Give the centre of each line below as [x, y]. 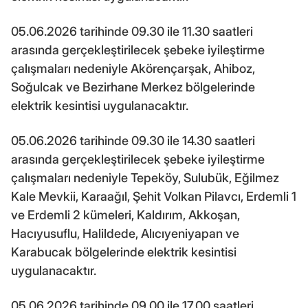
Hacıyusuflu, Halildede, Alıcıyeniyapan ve [125, 233]
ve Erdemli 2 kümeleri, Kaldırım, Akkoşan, [125, 214]
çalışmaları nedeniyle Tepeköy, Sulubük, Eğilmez [145, 177]
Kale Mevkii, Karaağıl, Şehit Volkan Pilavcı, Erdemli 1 [154, 196]
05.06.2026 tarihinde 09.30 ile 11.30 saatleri [132, 31]
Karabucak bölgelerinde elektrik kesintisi [124, 252]
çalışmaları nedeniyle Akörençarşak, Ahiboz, [133, 68]
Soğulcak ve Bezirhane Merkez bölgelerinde [133, 87]
